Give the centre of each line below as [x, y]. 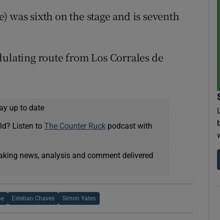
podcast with [129, 126]
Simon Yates [79, 199]
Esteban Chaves [33, 199]
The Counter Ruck [75, 126]
